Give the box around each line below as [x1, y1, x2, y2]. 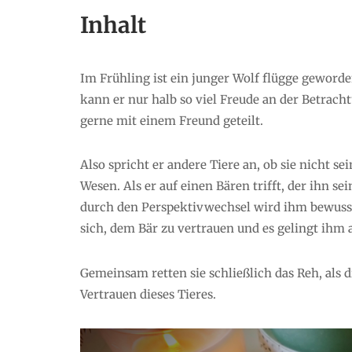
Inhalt [80, 10, 146, 39]
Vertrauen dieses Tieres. [80, 287, 216, 302]
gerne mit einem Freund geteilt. [80, 112, 263, 128]
